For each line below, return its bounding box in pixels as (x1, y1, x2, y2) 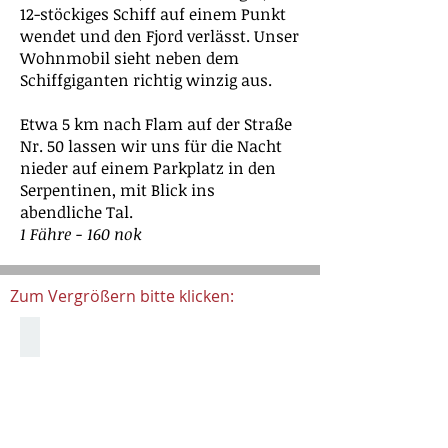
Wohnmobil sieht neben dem (20, 47, 239, 69)
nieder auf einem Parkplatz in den (20, 157, 276, 179)
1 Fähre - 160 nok (20, 223, 142, 245)
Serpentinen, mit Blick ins (20, 179, 215, 201)
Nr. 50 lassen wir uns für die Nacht (20, 135, 282, 157)
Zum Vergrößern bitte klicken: (10, 285, 234, 307)
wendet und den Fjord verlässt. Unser (20, 25, 299, 47)
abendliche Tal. (20, 201, 133, 223)
